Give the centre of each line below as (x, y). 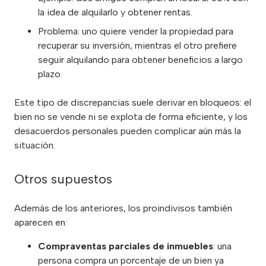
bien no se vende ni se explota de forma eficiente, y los (131, 117)
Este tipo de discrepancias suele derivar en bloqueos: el (133, 103)
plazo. (50, 74)
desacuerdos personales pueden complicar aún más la (128, 131)
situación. (35, 145)
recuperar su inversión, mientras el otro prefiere (137, 46)
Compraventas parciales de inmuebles (126, 246)
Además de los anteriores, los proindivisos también (123, 208)
